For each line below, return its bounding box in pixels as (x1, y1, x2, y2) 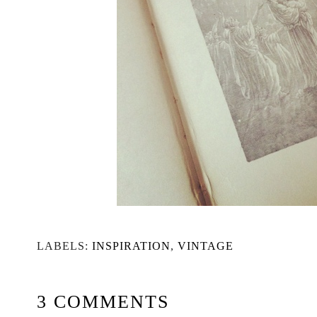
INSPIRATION (92, 240, 171, 253)
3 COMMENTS (37, 292, 169, 313)
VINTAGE (178, 240, 234, 253)
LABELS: (37, 240, 92, 253)
